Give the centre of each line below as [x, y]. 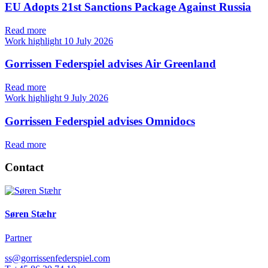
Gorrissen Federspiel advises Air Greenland [110, 64]
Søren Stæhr [31, 214]
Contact [24, 167]
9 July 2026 [86, 98]
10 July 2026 [89, 41]
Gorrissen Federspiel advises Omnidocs [100, 121]
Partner [18, 237]
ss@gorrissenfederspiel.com [57, 258]
